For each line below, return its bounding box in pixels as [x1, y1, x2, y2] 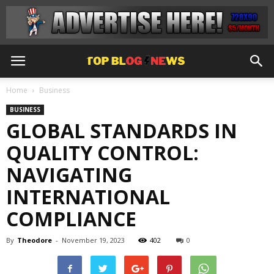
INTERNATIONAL [6, 183, 170, 210]
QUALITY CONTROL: [6, 139, 199, 166]
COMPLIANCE [6, 206, 136, 232]
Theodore [17, 235, 52, 245]
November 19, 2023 [62, 235, 125, 245]
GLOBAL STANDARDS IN [6, 117, 237, 144]
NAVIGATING [6, 161, 132, 188]
